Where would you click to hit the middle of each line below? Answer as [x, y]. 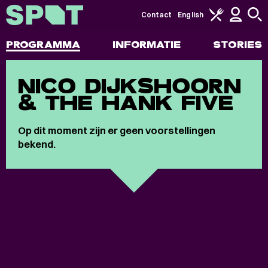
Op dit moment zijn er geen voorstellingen [117, 130]
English [191, 15]
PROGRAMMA [43, 45]
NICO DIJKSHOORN [130, 86]
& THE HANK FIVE [126, 103]
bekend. [37, 144]
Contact [156, 15]
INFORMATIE [147, 45]
